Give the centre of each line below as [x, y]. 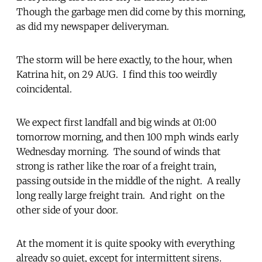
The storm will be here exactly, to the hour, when [124, 59]
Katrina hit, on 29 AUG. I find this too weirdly [117, 74]
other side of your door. [68, 210]
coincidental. [45, 89]
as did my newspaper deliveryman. [93, 26]
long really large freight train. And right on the [120, 195]
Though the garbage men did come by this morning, [131, 11]
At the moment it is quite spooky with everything [125, 243]
